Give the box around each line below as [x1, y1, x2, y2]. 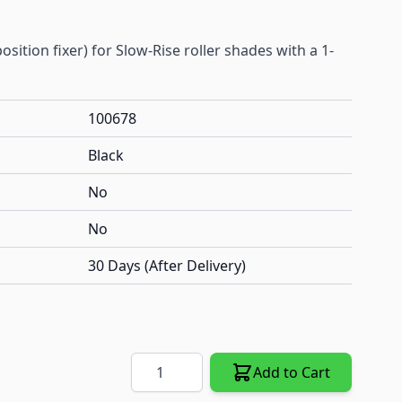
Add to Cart [253, 363, 330, 383]
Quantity [130, 353, 189, 373]
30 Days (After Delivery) [88, 256, 246, 276]
